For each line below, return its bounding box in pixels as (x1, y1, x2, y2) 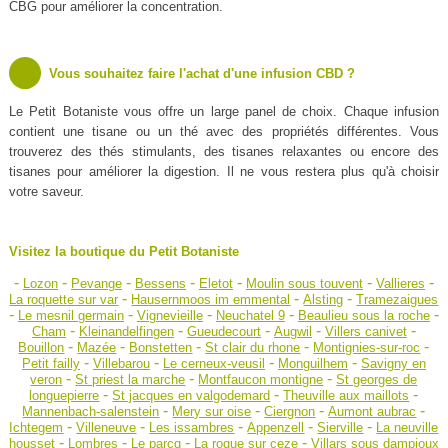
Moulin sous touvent (245, 276, 363, 292)
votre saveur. (8, 184, 84, 200)
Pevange (70, 276, 122, 292)
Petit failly (21, 356, 80, 372)
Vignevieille (136, 308, 203, 324)
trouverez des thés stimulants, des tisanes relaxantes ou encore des (8, 144, 440, 160)
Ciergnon (264, 404, 316, 420)
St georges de (336, 372, 418, 388)
